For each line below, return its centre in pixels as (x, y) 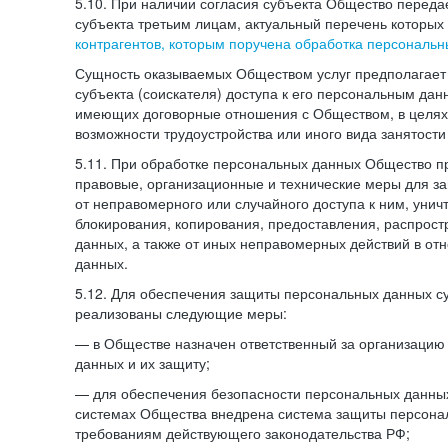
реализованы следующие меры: (181, 313)
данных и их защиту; (142, 363)
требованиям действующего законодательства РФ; (242, 433)
